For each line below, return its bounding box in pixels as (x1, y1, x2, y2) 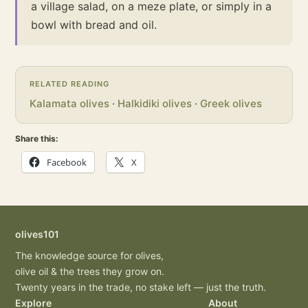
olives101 (15, 228, 59, 240)
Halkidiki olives (118, 97, 192, 110)
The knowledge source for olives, (15, 250, 164, 261)
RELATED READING (30, 79, 109, 89)
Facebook (47, 156, 87, 168)
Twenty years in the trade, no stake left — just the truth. (15, 281, 266, 293)
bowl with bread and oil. (31, 18, 157, 32)
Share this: (15, 133, 58, 144)
